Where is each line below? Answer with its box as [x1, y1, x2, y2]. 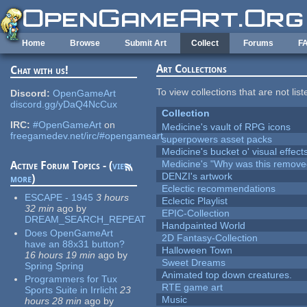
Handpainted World [162, 220, 246, 232]
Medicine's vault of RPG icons [162, 121, 291, 133]
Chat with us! [10, 64, 69, 77]
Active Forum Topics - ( [10, 159, 113, 173]
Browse [70, 38, 100, 48]
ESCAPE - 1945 [25, 192, 94, 204]
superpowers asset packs [162, 134, 273, 145]
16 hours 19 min [25, 249, 96, 260]
